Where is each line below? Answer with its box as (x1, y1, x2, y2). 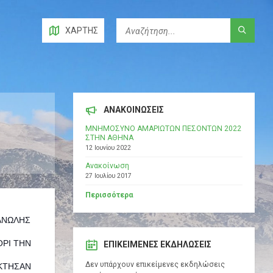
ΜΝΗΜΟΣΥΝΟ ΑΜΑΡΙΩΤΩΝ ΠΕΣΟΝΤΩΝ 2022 (85, 124, 241, 133)
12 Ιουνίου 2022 (85, 144, 131, 152)
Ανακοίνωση (85, 161, 129, 171)
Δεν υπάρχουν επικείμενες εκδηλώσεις (85, 260, 225, 269)
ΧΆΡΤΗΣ (65, 26, 98, 35)
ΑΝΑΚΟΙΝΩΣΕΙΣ (103, 105, 164, 115)
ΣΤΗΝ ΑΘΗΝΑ (85, 133, 133, 143)
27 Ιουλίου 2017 (85, 172, 132, 180)
